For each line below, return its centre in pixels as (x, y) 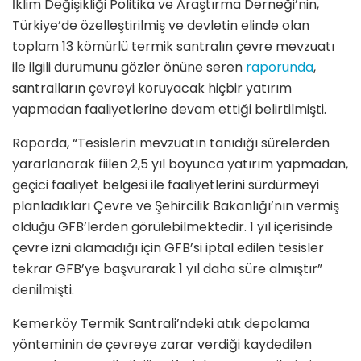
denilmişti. (43, 290)
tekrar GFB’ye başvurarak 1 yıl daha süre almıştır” (167, 269)
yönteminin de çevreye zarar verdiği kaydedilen (162, 345)
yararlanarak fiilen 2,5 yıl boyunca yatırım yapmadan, (180, 164)
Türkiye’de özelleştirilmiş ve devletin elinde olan (161, 26)
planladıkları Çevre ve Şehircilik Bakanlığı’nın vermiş (176, 206)
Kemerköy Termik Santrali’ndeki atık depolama (161, 324)
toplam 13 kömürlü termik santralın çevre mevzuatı (173, 47)
